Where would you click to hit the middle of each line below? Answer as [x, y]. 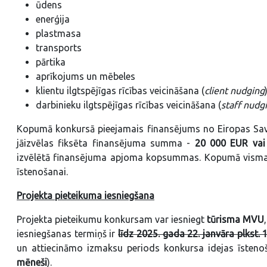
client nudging [235, 90]
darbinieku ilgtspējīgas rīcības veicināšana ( [128, 105]
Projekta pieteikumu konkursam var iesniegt [112, 219]
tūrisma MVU [235, 219]
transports [59, 47]
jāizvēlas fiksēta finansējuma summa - [106, 143]
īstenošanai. [42, 171]
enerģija [53, 19]
